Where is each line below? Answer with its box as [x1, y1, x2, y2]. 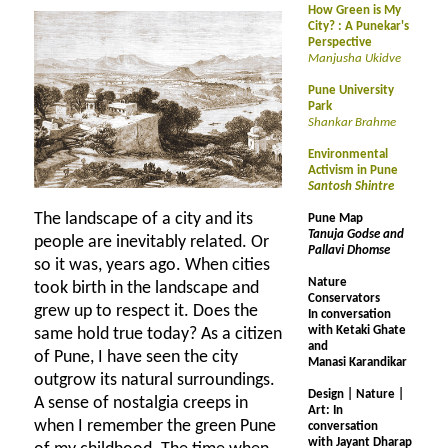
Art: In [308, 404, 343, 417]
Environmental [308, 148, 388, 161]
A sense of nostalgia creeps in [34, 394, 248, 413]
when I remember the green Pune [34, 417, 276, 436]
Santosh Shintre [308, 180, 394, 193]
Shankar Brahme [308, 116, 396, 129]
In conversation [308, 308, 391, 321]
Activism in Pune [308, 164, 398, 177]
